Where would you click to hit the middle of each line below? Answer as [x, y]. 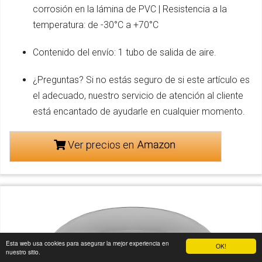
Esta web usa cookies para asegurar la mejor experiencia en [87, 243]
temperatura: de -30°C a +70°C [96, 25]
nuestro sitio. [23, 252]
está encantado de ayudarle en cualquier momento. [139, 111]
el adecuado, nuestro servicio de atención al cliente [138, 95]
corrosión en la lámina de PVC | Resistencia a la [130, 9]
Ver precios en [101, 144]
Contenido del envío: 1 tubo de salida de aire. [125, 52]
